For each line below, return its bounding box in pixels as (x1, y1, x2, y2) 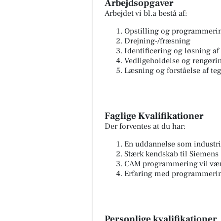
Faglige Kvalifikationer (105, 110, 204, 122)
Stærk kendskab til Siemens (124, 148, 219, 159)
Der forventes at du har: (105, 121, 185, 131)
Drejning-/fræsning (124, 36, 190, 46)
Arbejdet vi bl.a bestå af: (105, 8, 187, 18)
